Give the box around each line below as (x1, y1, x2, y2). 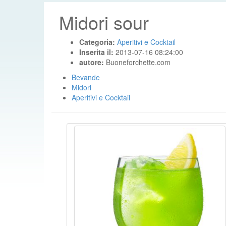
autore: (79, 57, 106, 67)
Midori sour (59, 9, 149, 35)
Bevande (72, 72, 100, 82)
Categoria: (79, 37, 117, 47)
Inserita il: (79, 47, 116, 57)
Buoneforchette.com (106, 57, 171, 67)
